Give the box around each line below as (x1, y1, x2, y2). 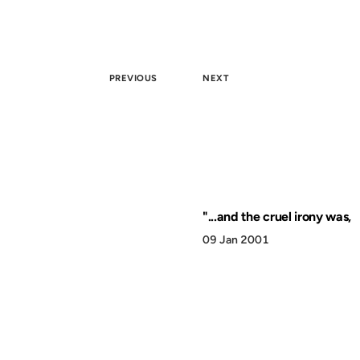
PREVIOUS (108, 72, 157, 84)
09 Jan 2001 (202, 233, 269, 247)
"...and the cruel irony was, (202, 209, 352, 224)
